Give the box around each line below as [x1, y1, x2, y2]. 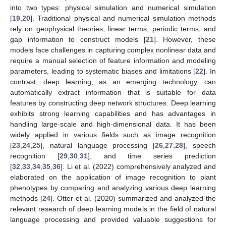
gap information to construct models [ [10, 35, 146, 43]
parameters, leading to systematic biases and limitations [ [10, 67, 196, 75]
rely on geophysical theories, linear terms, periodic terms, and [10, 24, 216, 33]
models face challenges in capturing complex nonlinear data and [10, 45, 216, 54]
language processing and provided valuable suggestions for [10, 215, 216, 223]
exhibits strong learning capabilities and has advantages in [10, 109, 216, 118]
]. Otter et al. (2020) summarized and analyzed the [50, 194, 216, 202]
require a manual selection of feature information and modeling [10, 56, 216, 65]
